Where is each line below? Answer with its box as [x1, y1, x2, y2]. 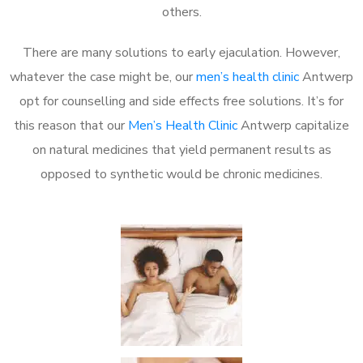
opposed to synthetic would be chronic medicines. [41, 164, 322, 183]
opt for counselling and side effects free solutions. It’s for [19, 92, 344, 110]
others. [161, 2, 202, 21]
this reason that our [14, 116, 128, 135]
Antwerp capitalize [237, 116, 349, 135]
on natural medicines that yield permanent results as [32, 140, 331, 159]
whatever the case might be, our [10, 67, 196, 86]
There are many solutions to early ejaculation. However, [23, 43, 340, 62]
